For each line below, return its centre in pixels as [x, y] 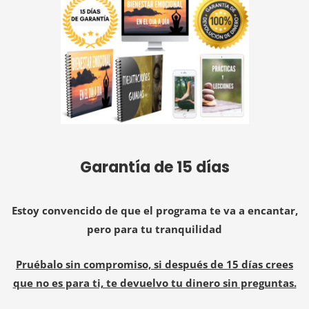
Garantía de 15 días [154, 168]
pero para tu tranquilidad [154, 229]
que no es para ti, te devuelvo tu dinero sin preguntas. [154, 282]
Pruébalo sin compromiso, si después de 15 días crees [154, 264]
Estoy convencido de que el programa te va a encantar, [154, 210]
